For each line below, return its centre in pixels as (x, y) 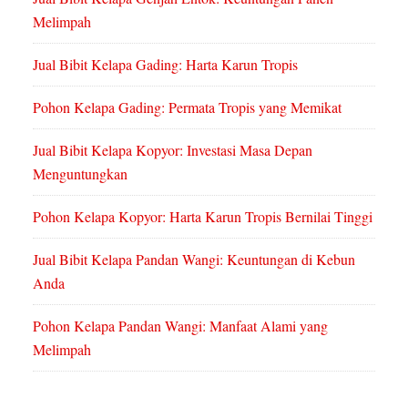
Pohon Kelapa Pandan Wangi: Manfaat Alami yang (180, 326)
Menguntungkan (80, 173)
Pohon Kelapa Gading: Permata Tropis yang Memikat (187, 107)
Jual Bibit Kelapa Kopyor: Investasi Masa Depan (172, 150)
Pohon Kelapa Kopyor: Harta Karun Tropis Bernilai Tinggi (202, 216)
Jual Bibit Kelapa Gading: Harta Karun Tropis (165, 64)
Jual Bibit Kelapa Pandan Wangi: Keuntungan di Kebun (194, 259)
